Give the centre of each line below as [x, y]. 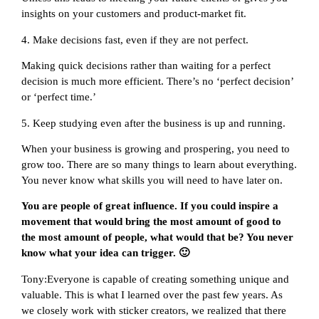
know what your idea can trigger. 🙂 [105, 253]
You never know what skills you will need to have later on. [152, 181]
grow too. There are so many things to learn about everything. [159, 165]
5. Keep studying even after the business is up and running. [153, 123]
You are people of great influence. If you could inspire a [150, 206]
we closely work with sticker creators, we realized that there [154, 310]
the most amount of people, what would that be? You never [157, 237]
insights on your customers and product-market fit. [134, 14]
